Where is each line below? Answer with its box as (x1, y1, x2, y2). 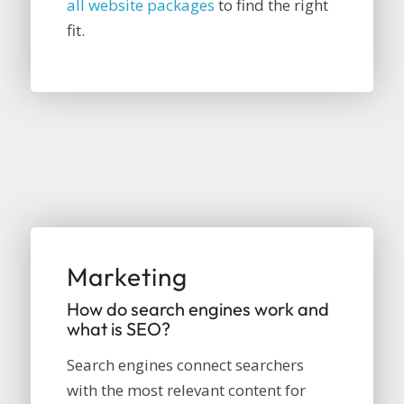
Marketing (66, 261, 188, 293)
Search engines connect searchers (66, 353, 304, 375)
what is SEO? (66, 317, 170, 341)
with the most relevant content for (66, 379, 306, 400)
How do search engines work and (66, 298, 329, 321)
